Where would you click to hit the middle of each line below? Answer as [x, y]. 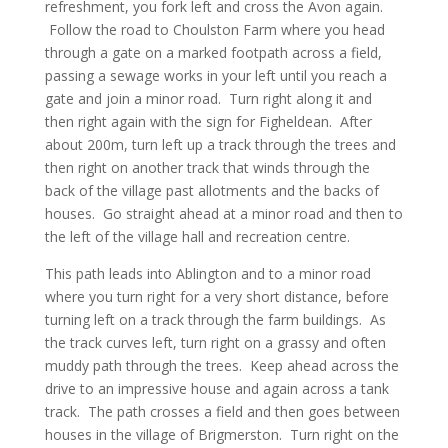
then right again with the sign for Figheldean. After [208, 121]
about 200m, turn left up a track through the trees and [220, 144]
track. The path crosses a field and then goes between [222, 411]
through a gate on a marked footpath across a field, [213, 52]
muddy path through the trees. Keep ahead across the [221, 365]
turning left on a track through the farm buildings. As [215, 319]
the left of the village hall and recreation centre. [201, 236]
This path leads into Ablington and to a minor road [207, 273]
